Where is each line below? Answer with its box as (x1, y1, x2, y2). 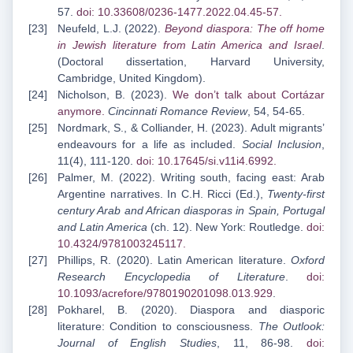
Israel (294, 39, 322, 52)
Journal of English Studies (58, 336, 217, 350)
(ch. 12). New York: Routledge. (147, 221, 307, 234)
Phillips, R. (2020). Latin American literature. (58, 254, 291, 267)
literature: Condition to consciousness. (58, 320, 258, 333)
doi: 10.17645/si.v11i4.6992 (136, 154, 273, 168)
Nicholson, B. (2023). (58, 88, 173, 102)
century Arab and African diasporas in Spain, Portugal (58, 204, 325, 217)
